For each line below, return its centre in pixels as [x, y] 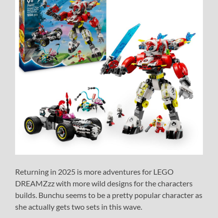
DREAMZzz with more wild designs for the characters [104, 183]
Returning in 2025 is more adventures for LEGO [95, 171]
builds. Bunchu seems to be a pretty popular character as [109, 195]
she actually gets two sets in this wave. [79, 206]
